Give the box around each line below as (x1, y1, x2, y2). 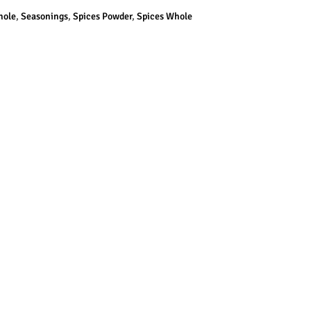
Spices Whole (137, 10, 192, 23)
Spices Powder (73, 10, 132, 23)
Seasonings (21, 10, 68, 23)
